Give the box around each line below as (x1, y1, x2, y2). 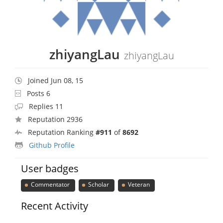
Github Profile (29, 140, 75, 150)
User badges (21, 161, 79, 175)
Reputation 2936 (28, 114, 83, 124)
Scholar (87, 180, 110, 189)
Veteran (126, 180, 150, 189)
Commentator (29, 180, 70, 189)
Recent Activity (21, 199, 89, 213)
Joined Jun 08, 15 (28, 75, 83, 85)
